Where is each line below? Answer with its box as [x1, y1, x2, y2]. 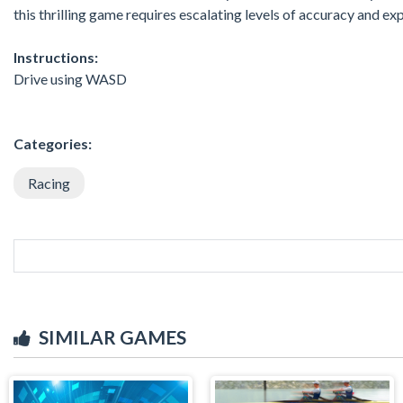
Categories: [13, 134, 92, 152]
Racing [28, 174, 70, 192]
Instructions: [13, 48, 98, 66]
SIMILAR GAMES [39, 325, 186, 348]
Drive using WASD [13, 69, 127, 87]
